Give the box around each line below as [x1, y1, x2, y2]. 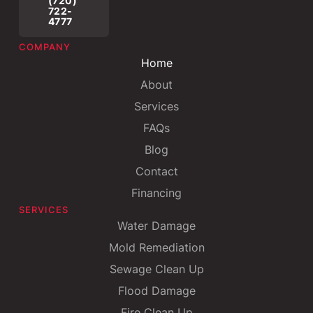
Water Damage [117, 219, 196, 233]
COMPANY [18, 42, 71, 53]
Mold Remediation [108, 240, 205, 255]
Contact [135, 164, 178, 179]
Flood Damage [117, 284, 196, 298]
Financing [131, 186, 182, 201]
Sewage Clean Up [109, 262, 204, 277]
